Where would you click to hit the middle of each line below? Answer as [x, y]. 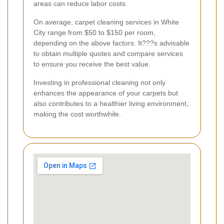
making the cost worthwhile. [77, 114]
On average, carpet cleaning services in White [106, 22]
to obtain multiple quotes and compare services [108, 54]
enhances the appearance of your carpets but [106, 93]
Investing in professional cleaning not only [99, 83]
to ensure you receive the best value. [92, 64]
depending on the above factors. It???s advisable [111, 43]
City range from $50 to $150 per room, [94, 33]
